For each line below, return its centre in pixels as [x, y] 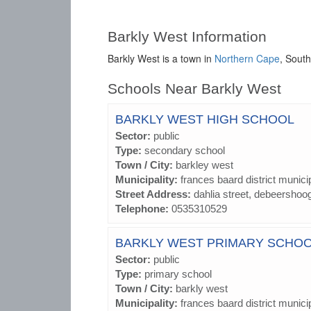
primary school [178, 274]
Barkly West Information [187, 36]
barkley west [204, 165]
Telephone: [143, 209]
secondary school [185, 150]
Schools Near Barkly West [194, 89]
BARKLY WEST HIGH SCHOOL [205, 119]
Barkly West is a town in [161, 58]
